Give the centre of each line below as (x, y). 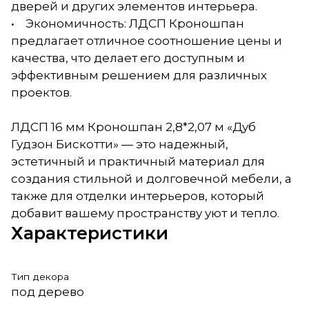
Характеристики (90, 232)
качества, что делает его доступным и (128, 58)
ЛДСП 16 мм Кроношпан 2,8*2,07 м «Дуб (133, 127)
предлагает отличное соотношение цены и (147, 40)
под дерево (48, 291)
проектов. (41, 92)
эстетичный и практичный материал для (138, 161)
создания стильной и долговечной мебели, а (151, 178)
